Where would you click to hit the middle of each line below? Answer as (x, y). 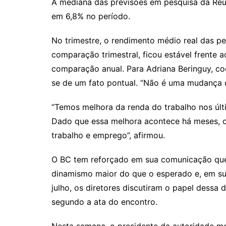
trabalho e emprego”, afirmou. (108, 135)
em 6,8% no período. (91, 16)
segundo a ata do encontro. (104, 202)
